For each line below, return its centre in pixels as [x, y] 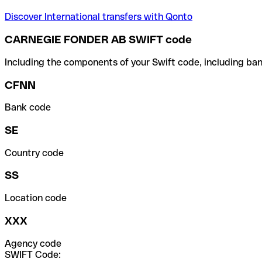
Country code [34, 153]
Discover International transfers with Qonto [99, 17]
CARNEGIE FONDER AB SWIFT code [98, 40]
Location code [36, 198]
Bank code [28, 108]
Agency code [33, 243]
